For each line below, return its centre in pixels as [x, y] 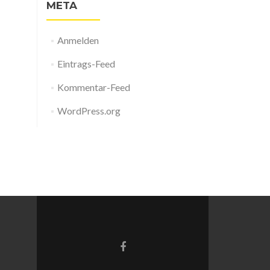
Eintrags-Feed [86, 64]
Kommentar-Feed [93, 87]
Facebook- [144, 245]
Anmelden [78, 40]
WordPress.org [89, 111]
